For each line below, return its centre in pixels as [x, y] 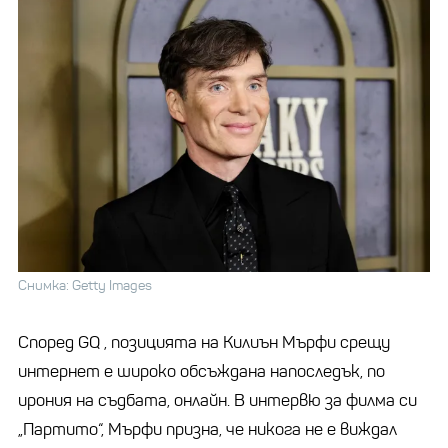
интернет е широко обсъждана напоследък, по [201, 371]
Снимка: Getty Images [85, 285]
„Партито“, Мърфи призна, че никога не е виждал [207, 429]
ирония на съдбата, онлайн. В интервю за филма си [217, 400]
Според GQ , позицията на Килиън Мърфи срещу [204, 342]
